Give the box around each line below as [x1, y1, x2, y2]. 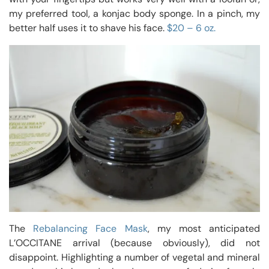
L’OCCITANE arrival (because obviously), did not [9, 237, 260, 250]
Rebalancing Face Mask [33, 222, 148, 235]
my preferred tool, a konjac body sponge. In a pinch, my [9, 7, 260, 20]
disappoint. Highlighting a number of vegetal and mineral [9, 251, 260, 264]
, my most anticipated [147, 222, 261, 235]
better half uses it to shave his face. [9, 22, 167, 35]
